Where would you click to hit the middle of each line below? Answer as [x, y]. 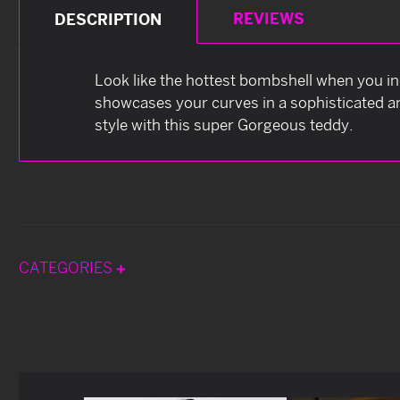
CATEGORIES [67, 267]
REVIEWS [268, 18]
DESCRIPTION [108, 19]
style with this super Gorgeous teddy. [224, 124]
